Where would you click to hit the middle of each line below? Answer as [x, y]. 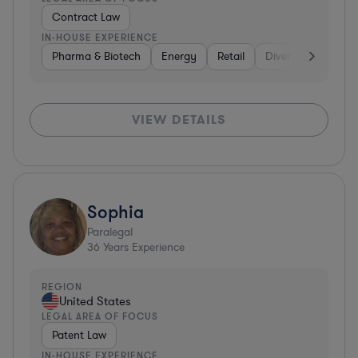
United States [95, 301]
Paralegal [110, 232]
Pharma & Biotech [96, 56]
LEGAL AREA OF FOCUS [100, 316]
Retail [231, 56]
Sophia [115, 211]
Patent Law [79, 335]
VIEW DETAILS [179, 119]
